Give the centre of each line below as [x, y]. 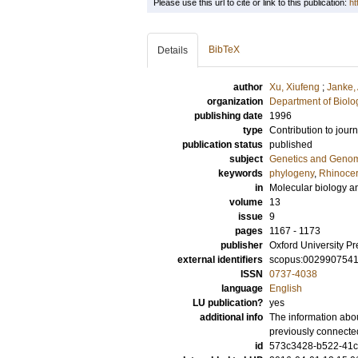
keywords [241, 173]
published [291, 145]
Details [173, 50]
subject [246, 159]
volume [246, 202]
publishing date [229, 116]
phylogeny [292, 173]
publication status [223, 145]
